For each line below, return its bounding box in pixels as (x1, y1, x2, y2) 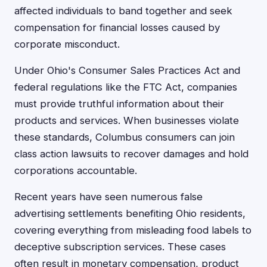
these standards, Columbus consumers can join (14, 131, 235, 143)
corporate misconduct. (14, 38, 120, 50)
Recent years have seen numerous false (14, 191, 203, 203)
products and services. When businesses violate (14, 114, 239, 126)
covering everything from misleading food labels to (14, 224, 252, 236)
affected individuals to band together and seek (14, 5, 232, 17)
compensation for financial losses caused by (14, 21, 220, 33)
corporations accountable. (14, 164, 137, 176)
